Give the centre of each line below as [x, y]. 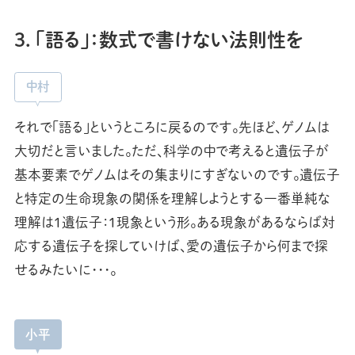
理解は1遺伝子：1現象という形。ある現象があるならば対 [174, 222]
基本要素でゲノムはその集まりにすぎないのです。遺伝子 [177, 174]
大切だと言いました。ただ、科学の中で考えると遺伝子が [171, 151]
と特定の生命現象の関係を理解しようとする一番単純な [172, 198]
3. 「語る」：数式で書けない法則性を [158, 38]
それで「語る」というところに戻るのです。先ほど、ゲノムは [172, 127]
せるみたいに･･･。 [65, 269]
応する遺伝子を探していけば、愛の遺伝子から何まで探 [171, 246]
